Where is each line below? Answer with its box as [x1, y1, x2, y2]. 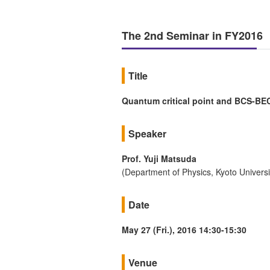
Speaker [128, 126, 167, 140]
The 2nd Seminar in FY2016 [122, 28, 263, 43]
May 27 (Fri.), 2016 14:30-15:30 [122, 223, 246, 236]
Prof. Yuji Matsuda [122, 152, 196, 165]
